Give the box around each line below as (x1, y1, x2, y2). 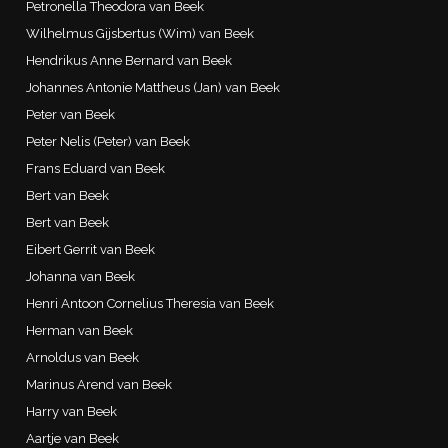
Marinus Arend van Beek (26, 376, 173, 392)
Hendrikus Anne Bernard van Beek (26, 52, 233, 68)
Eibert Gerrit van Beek (26, 241, 156, 257)
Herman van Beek (26, 322, 134, 338)
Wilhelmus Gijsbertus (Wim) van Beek (26, 25, 255, 41)
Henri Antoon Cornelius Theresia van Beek (26, 295, 275, 311)
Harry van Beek (26, 403, 118, 419)
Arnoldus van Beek (26, 349, 140, 365)
